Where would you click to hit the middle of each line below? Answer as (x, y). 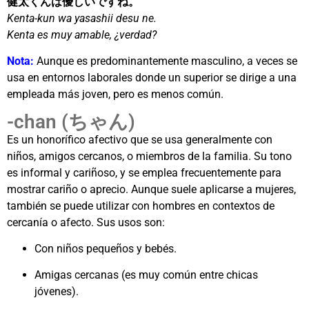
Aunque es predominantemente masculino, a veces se (166, 61)
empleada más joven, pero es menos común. (115, 94)
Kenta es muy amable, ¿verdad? (82, 35)
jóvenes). (57, 292)
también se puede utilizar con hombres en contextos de (141, 206)
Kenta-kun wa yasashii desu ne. (82, 19)
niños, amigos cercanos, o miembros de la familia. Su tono (149, 157)
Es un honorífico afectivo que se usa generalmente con (140, 140)
